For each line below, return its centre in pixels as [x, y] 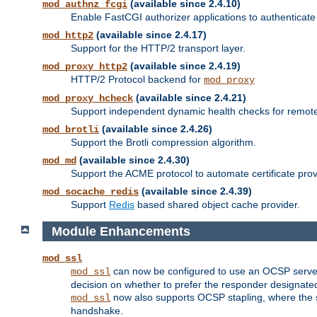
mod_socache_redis [91, 192]
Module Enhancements [121, 231]
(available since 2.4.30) [133, 160]
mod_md [59, 161]
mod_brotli [71, 130]
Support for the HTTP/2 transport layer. [158, 48]
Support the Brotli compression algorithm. [163, 143]
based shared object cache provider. [217, 205]
